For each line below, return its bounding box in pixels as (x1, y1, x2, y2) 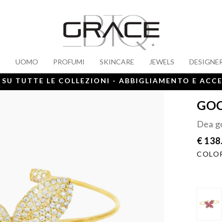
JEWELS (149, 57, 174, 66)
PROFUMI (53, 57, 85, 66)
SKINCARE (100, 57, 134, 66)
